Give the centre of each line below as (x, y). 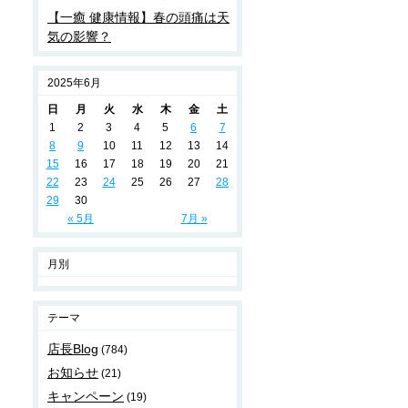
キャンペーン (86, 396)
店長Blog (73, 349)
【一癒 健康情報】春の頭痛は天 (138, 17)
